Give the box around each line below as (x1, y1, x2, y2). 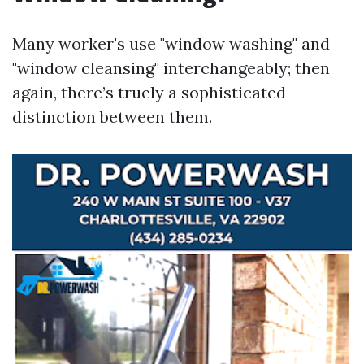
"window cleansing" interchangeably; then (12, 58, 330, 78)
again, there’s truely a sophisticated (12, 82, 286, 102)
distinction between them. (12, 106, 212, 127)
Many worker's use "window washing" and (12, 33, 330, 54)
